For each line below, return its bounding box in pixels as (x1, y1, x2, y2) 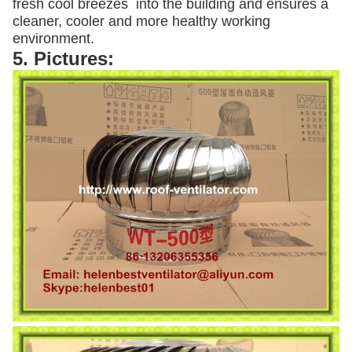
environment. (13, 31, 94, 46)
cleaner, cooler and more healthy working (13, 13, 270, 29)
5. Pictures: (13, 48, 114, 69)
